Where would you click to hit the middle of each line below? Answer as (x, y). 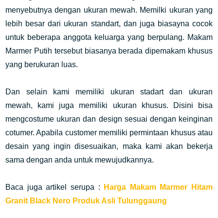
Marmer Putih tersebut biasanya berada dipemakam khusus (109, 51)
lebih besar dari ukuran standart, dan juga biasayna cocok (109, 24)
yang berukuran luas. (42, 64)
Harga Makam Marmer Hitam (158, 187)
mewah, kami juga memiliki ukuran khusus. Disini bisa (109, 105)
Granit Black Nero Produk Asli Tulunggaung (86, 201)
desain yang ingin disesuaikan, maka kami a (88, 146)
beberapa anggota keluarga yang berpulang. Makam (120, 37)
